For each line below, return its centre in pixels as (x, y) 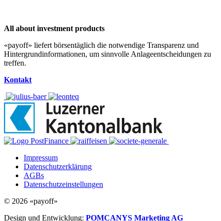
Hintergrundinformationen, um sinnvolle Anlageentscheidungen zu (108, 54)
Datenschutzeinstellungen (63, 184)
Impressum (41, 157)
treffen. (15, 63)
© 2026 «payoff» (31, 201)
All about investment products (54, 28)
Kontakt (18, 79)
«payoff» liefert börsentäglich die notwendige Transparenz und (101, 45)
